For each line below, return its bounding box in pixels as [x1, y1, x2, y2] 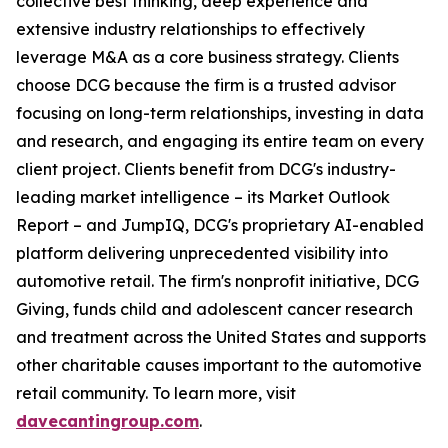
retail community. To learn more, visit [16, 383, 296, 403]
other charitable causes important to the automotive [16, 355, 422, 375]
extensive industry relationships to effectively [16, 19, 365, 39]
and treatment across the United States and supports [16, 327, 426, 347]
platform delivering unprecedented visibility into [16, 243, 388, 263]
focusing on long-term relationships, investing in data [16, 103, 424, 123]
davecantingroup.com [16, 411, 199, 431]
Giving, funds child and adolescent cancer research [16, 299, 413, 319]
